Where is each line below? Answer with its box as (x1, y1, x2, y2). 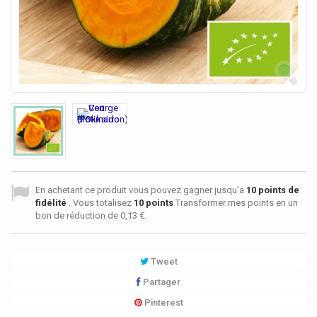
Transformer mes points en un (173, 197, 298, 209)
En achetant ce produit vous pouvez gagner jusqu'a (35, 185, 246, 196)
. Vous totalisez (69, 197, 134, 209)
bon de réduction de (35, 210, 120, 221)
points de (256, 185, 299, 196)
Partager (141, 277, 180, 288)
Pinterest (142, 297, 183, 309)
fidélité (35, 197, 69, 209)
